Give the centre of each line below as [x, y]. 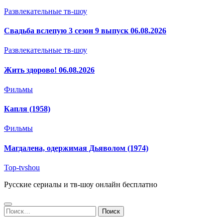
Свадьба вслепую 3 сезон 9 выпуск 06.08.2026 [85, 31]
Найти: [15, 210]
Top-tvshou [22, 167]
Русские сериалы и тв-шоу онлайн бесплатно [81, 184]
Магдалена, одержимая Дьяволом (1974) [76, 148]
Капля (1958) [27, 109]
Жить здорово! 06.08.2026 [49, 70]
